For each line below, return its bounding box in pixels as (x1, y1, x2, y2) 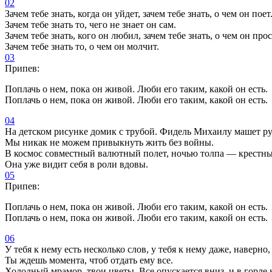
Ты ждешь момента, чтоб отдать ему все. (5, 254, 173, 265)
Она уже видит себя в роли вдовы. (5, 158, 148, 169)
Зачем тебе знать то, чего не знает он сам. (5, 19, 176, 30)
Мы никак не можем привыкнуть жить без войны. (5, 137, 214, 148)
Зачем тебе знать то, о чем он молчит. (5, 41, 159, 52)
